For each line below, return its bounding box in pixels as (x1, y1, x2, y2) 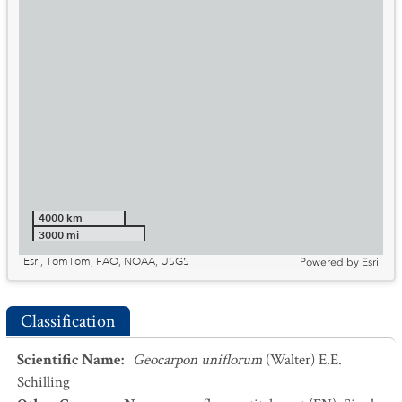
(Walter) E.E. (266, 350, 342, 370)
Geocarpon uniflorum (133, 350, 262, 370)
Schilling (17, 372, 70, 392)
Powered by (300, 256, 359, 268)
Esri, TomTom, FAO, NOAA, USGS (23, 255, 189, 268)
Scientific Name (17, 350, 121, 370)
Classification (21, 310, 116, 333)
